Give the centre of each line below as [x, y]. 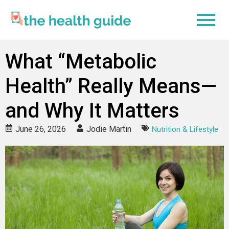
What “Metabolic [81, 61]
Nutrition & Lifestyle [185, 129]
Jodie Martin [109, 129]
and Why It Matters [92, 110]
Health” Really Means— [111, 86]
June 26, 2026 [41, 129]
